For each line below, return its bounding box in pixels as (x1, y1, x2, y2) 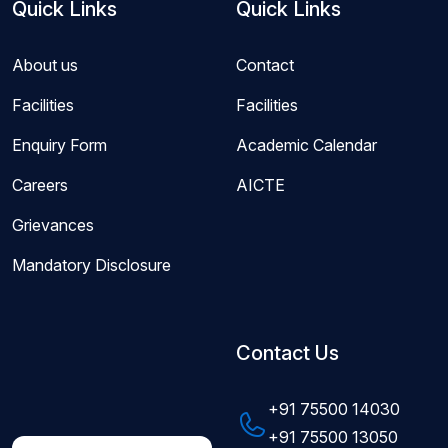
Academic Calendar (236, 135, 377, 155)
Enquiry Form (12, 135, 107, 155)
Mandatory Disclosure (12, 255, 171, 275)
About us (12, 55, 78, 75)
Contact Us (236, 341, 339, 365)
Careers (12, 175, 68, 195)
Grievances (12, 215, 94, 235)
